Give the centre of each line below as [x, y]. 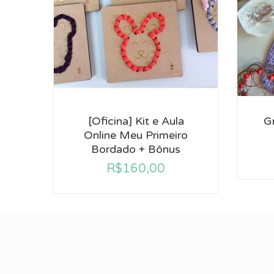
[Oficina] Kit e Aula [136, 121]
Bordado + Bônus [136, 149]
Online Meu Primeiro [136, 135]
